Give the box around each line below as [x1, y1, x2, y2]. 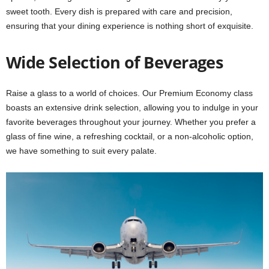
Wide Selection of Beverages [6, 51, 223, 74]
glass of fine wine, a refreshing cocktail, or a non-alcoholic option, [6, 131, 253, 142]
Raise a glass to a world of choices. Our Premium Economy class [6, 88, 253, 98]
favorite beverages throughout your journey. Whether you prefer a [6, 117, 256, 127]
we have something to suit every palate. [6, 146, 157, 156]
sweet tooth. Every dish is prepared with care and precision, [6, 7, 232, 17]
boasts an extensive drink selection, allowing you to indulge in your [6, 103, 258, 113]
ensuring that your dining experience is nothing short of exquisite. [6, 21, 253, 31]
